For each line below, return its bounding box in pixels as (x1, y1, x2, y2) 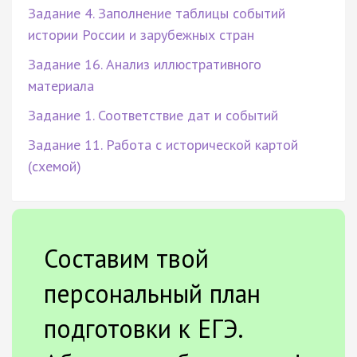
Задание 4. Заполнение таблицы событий (28, 3, 285, 22)
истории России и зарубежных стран (28, 25, 254, 44)
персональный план (44, 276, 261, 310)
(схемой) (28, 156, 81, 175)
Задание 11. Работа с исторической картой (28, 135, 298, 154)
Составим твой (44, 241, 209, 275)
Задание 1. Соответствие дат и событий (28, 105, 278, 124)
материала (28, 76, 94, 95)
